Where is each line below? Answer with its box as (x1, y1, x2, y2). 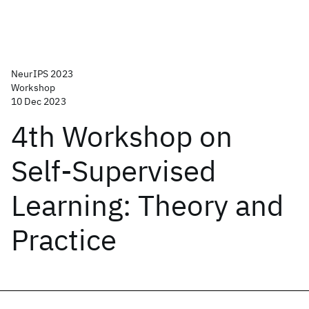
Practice (11, 221, 117, 259)
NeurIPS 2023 (11, 68, 73, 80)
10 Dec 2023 (11, 95, 66, 108)
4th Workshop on (11, 117, 232, 155)
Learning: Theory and (11, 186, 283, 224)
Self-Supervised (11, 152, 216, 190)
